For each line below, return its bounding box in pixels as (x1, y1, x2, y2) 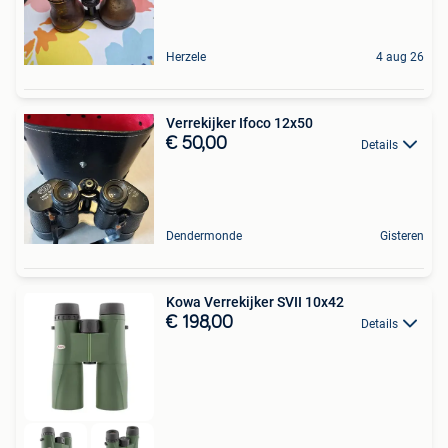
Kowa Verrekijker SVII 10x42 (166, 293, 344, 310)
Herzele (166, 49, 206, 64)
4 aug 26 (376, 49, 424, 64)
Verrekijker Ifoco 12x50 (166, 114, 313, 131)
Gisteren (380, 228, 424, 243)
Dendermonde (166, 228, 242, 243)
